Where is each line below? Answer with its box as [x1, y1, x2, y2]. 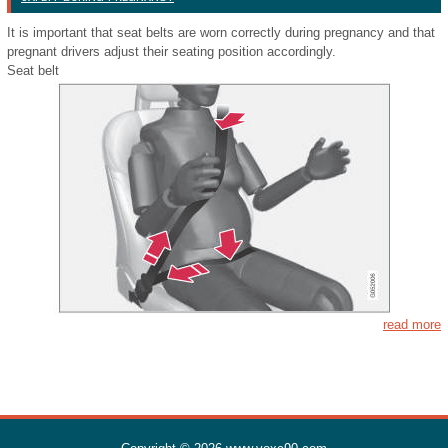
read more [383, 317, 441, 332]
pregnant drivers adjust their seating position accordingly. [7, 44, 336, 59]
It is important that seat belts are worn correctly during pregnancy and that [7, 25, 435, 40]
